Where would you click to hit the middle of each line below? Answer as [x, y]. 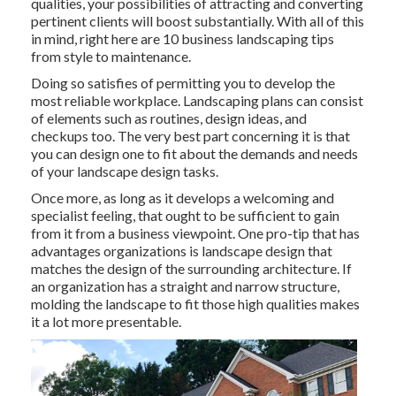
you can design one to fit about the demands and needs [194, 154]
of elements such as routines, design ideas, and [168, 118]
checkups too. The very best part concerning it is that [190, 136]
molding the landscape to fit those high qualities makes [195, 304]
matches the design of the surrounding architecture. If [191, 269]
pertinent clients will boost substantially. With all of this [197, 21]
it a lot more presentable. [106, 322]
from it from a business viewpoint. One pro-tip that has [195, 233]
